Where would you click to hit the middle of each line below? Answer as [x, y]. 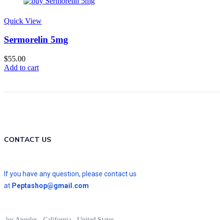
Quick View [23, 21]
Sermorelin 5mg [36, 40]
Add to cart [21, 68]
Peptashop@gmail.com [50, 186]
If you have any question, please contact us [70, 174]
